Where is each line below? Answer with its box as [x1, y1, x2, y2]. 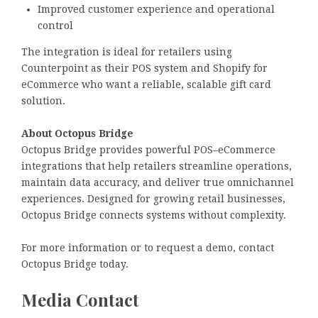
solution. [21, 94, 65, 106]
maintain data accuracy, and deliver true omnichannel [21, 176, 294, 188]
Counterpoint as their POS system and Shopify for [21, 62, 268, 74]
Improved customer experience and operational [38, 3, 275, 15]
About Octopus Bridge [21, 127, 133, 139]
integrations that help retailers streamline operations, [21, 160, 292, 172]
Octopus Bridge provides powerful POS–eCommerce [21, 143, 275, 155]
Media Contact [21, 287, 139, 311]
